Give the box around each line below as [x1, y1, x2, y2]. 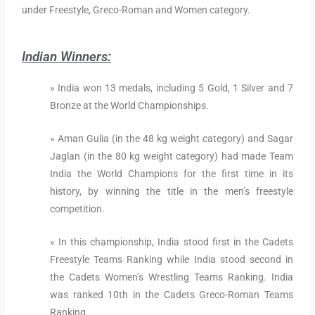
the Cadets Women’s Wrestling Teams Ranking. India [50, 271, 293, 283]
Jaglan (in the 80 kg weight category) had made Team [50, 150, 293, 162]
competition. [50, 203, 105, 215]
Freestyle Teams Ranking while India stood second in [50, 254, 293, 266]
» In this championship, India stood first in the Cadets [50, 236, 293, 248]
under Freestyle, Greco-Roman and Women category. [22, 4, 251, 16]
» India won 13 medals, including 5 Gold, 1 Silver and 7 [50, 82, 293, 94]
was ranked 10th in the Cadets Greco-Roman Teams [50, 289, 293, 301]
